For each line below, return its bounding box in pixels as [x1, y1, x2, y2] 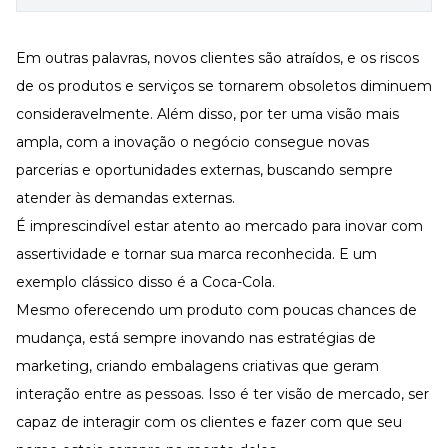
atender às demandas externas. [16, 188, 235, 207]
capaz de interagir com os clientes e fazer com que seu [16, 412, 402, 431]
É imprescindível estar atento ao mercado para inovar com [16, 216, 423, 235]
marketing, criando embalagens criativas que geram [16, 356, 379, 375]
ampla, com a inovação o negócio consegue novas [16, 132, 369, 151]
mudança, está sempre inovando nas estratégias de [16, 328, 376, 347]
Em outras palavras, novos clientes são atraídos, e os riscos [16, 48, 419, 67]
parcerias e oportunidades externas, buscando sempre [16, 160, 393, 179]
